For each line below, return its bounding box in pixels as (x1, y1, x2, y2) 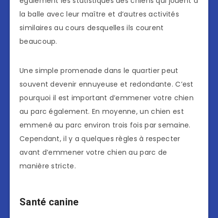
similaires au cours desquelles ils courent (19, 22, 164, 33)
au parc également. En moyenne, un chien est (19, 106, 184, 116)
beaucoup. (19, 36, 57, 46)
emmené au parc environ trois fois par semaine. (19, 120, 191, 130)
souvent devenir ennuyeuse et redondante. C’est (19, 79, 194, 89)
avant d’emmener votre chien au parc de (19, 147, 167, 157)
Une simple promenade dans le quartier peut (19, 65, 179, 75)
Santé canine (19, 196, 79, 208)
